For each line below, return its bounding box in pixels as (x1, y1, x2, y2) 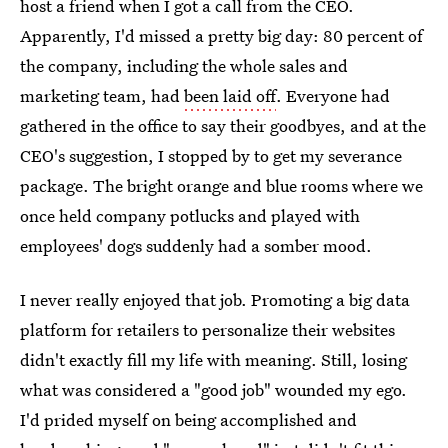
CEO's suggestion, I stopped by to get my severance (20, 144, 402, 167)
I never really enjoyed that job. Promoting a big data (20, 288, 410, 311)
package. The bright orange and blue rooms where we (20, 174, 423, 197)
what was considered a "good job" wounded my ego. (20, 378, 407, 401)
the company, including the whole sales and (20, 54, 348, 77)
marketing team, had (20, 84, 184, 107)
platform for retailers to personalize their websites (20, 318, 395, 341)
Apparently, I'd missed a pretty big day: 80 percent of (20, 24, 423, 47)
